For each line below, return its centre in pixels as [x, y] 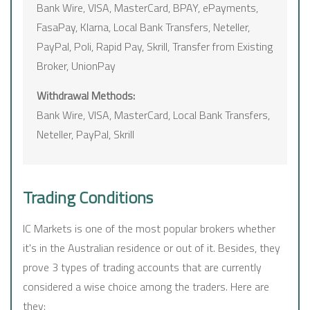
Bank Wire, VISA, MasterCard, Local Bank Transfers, [153, 115]
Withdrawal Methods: [86, 96]
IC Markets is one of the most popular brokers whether [149, 229]
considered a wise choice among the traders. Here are [146, 287]
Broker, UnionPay [76, 66]
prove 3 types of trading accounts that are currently [142, 267]
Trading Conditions [88, 198]
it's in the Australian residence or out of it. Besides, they [152, 248]
